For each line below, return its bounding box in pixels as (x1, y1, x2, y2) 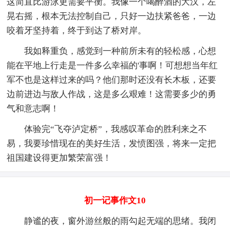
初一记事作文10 (84, 195, 146, 205)
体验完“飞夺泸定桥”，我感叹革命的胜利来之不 (7, 124, 207, 134)
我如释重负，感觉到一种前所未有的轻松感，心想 (7, 46, 217, 56)
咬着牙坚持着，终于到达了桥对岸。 (7, 25, 147, 35)
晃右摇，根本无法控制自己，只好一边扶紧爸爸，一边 (7, 11, 217, 21)
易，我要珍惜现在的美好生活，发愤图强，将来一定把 (7, 138, 217, 148)
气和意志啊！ (7, 103, 60, 113)
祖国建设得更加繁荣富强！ (7, 152, 112, 163)
